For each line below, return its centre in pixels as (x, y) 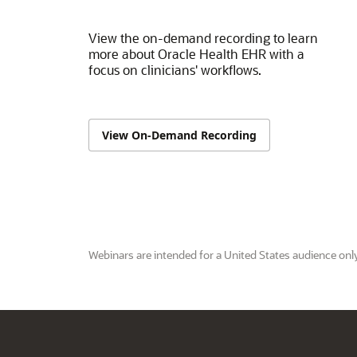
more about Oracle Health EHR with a (196, 54)
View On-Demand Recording (179, 135)
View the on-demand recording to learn (203, 38)
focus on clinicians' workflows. (175, 70)
